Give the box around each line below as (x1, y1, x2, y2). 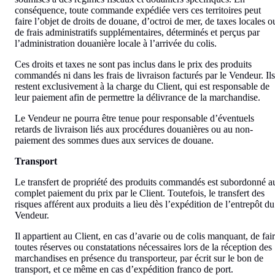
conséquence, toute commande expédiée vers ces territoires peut (15, 4, 261, 15)
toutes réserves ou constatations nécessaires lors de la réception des (15, 241, 272, 252)
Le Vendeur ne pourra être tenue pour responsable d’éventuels (15, 112, 254, 123)
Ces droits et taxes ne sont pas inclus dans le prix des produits (15, 58, 252, 69)
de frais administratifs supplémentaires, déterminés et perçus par (15, 26, 260, 37)
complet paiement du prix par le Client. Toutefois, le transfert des (15, 187, 265, 198)
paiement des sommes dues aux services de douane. (15, 134, 214, 145)
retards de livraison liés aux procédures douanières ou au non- (15, 123, 253, 134)
